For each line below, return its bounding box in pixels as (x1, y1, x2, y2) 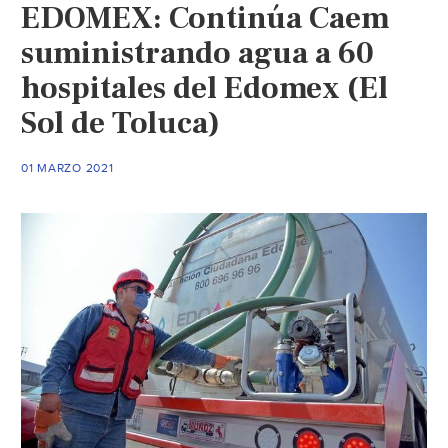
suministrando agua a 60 (21, 32, 375, 73)
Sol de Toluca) (21, 102, 221, 143)
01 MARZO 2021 (21, 160, 114, 175)
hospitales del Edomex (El (21, 67, 389, 108)
